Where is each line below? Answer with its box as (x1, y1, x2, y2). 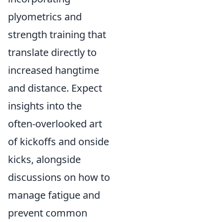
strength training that (8, 28, 106, 41)
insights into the (8, 99, 82, 112)
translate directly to (8, 46, 97, 59)
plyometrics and (8, 10, 82, 23)
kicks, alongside (8, 153, 81, 166)
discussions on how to (8, 170, 110, 184)
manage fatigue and (8, 188, 100, 202)
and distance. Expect (8, 81, 102, 95)
